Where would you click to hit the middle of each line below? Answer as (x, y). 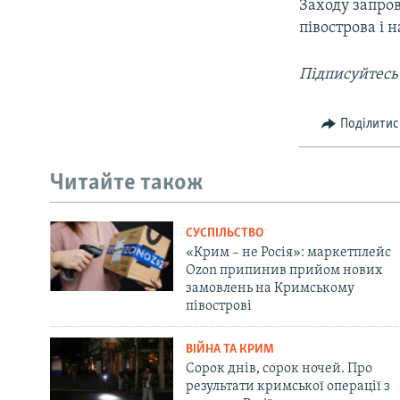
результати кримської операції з (287, 387)
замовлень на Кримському (270, 289)
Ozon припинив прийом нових (283, 271)
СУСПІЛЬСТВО (224, 234)
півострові (218, 307)
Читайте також (127, 183)
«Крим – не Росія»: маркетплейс (288, 253)
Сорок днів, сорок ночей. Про (279, 369)
